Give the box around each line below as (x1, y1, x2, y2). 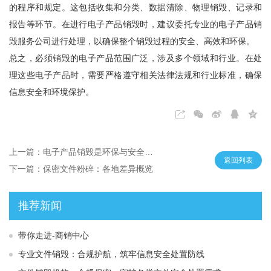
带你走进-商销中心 (18, 230, 89, 241)
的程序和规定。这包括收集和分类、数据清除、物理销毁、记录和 (9, 2, 262, 13)
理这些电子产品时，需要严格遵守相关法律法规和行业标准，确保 (9, 70, 262, 80)
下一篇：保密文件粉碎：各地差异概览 (9, 164, 153, 174)
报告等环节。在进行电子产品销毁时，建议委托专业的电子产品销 (9, 19, 262, 30)
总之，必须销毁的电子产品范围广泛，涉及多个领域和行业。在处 (9, 53, 262, 64)
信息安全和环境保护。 (9, 87, 94, 97)
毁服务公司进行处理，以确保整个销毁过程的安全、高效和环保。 (9, 36, 255, 47)
